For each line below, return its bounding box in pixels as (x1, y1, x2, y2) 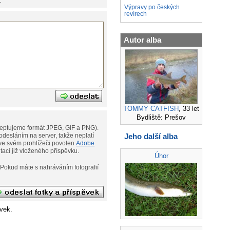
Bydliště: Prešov (137, 113, 186, 121)
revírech (124, 10, 147, 18)
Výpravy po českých (124, 4, 180, 11)
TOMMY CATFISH (123, 105, 179, 112)
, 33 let (179, 105, 199, 112)
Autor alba (124, 35, 161, 45)
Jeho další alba (124, 131, 178, 141)
